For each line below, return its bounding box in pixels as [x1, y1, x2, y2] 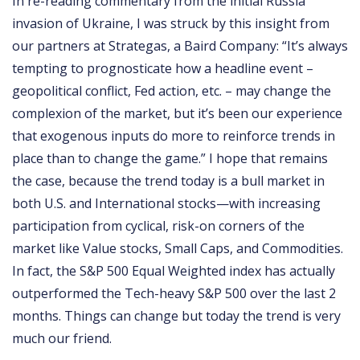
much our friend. [12, 329, 118, 347]
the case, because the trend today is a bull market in [12, 171, 325, 190]
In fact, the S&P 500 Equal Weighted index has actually [12, 261, 335, 280]
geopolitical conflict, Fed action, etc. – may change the [12, 81, 331, 100]
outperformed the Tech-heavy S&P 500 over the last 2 [12, 284, 336, 302]
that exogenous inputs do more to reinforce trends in [12, 126, 335, 145]
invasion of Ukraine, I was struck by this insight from [12, 14, 329, 32]
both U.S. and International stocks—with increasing [12, 194, 321, 212]
